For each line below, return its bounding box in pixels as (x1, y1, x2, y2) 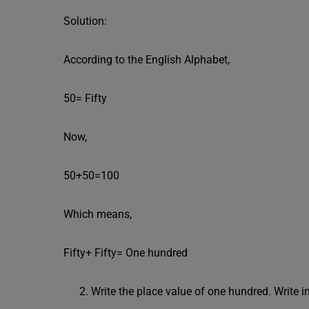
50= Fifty (63, 92, 107, 105)
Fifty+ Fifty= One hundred (63, 246, 188, 259)
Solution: (63, 14, 107, 28)
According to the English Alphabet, (63, 53, 230, 66)
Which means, (63, 208, 132, 221)
